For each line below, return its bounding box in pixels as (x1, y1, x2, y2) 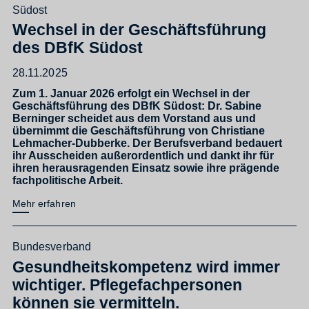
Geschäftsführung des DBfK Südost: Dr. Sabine (12, 99, 261, 112)
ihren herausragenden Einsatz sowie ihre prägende (12, 161, 279, 174)
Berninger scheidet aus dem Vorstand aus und (12, 111, 256, 124)
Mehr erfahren (12, 198, 76, 209)
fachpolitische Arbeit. (12, 173, 123, 186)
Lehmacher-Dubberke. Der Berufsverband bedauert (12, 136, 282, 149)
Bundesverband (12, 240, 91, 252)
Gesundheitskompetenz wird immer (12, 257, 280, 276)
